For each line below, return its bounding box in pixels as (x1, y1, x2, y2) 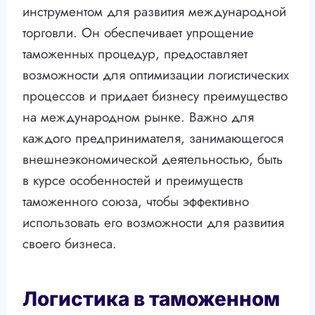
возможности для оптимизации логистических (22, 65, 289, 85)
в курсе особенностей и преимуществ (22, 171, 243, 191)
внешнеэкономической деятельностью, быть (22, 150, 283, 169)
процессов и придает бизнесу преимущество (22, 86, 288, 106)
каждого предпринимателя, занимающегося (22, 129, 283, 148)
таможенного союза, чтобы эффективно (22, 192, 249, 212)
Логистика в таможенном (22, 287, 280, 311)
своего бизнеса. (22, 234, 117, 254)
